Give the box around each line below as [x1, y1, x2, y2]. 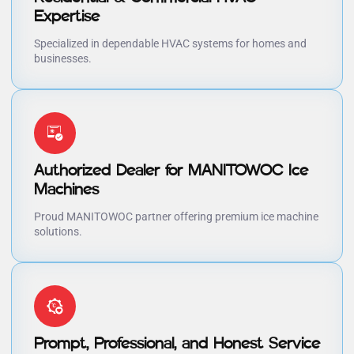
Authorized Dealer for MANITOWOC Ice [34, 160, 308, 180]
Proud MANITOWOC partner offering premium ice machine [34, 210, 318, 224]
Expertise [34, 6, 100, 26]
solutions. [34, 225, 82, 239]
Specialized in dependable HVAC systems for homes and [34, 37, 307, 51]
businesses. [34, 52, 92, 66]
